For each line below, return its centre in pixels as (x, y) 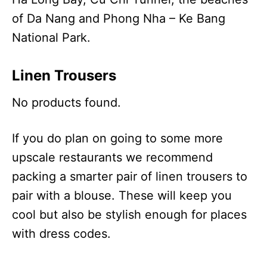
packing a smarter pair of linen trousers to (130, 176)
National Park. (51, 37)
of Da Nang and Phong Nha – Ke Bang (119, 18)
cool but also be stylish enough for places (129, 214)
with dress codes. (61, 233)
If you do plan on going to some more (117, 138)
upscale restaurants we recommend (112, 157)
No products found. (66, 102)
